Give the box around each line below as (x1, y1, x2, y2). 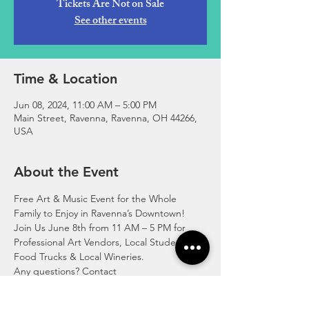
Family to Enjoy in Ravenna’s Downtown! (14, 207, 185, 219)
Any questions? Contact (14, 265, 119, 277)
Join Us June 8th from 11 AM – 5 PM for (14, 221, 188, 234)
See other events (74, 12, 147, 32)
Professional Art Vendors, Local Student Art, (14, 236, 207, 248)
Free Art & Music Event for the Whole (14, 192, 179, 205)
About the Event (14, 163, 119, 180)
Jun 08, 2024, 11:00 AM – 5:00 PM (14, 99, 157, 111)
